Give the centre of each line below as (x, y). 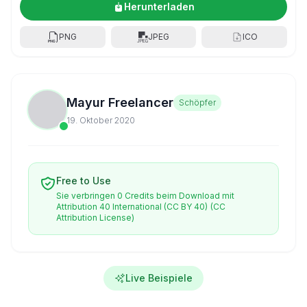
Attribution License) (95, 218)
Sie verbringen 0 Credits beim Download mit (145, 196)
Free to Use (84, 181)
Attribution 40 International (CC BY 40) (132, 207)
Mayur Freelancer (120, 102)
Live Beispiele (159, 278)
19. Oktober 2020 (101, 120)
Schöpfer (197, 102)
